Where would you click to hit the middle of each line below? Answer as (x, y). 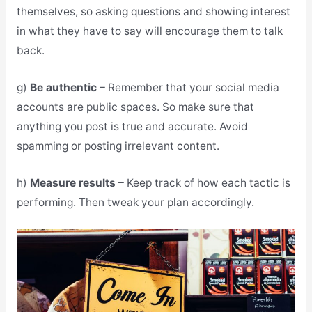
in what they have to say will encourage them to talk (149, 31)
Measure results (74, 182)
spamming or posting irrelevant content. (118, 146)
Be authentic (63, 87)
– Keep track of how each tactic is (204, 182)
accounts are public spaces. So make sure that (135, 107)
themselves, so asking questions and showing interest (153, 12)
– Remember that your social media (188, 87)
